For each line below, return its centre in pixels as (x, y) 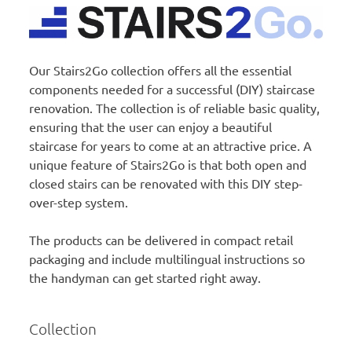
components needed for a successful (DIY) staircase (172, 89)
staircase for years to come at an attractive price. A (171, 146)
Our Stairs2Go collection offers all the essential (161, 70)
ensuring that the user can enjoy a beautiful (151, 127)
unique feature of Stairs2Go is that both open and (168, 165)
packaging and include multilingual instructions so (167, 259)
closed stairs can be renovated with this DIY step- (166, 183)
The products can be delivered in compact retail (161, 240)
